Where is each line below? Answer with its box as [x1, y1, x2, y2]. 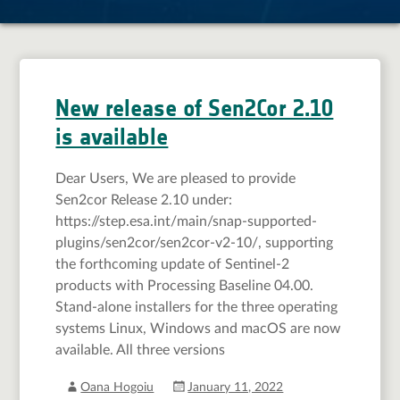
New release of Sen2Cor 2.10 [55, 95, 334, 122]
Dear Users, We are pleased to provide [55, 171, 296, 186]
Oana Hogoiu [80, 381, 154, 394]
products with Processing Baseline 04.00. [55, 279, 314, 293]
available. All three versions [55, 343, 226, 357]
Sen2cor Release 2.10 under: [55, 193, 233, 207]
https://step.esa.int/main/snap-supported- [55, 214, 318, 229]
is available [55, 123, 169, 151]
